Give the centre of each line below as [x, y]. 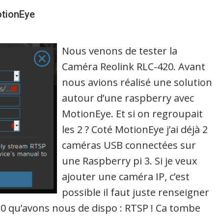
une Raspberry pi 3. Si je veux [130, 161]
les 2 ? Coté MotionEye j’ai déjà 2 [135, 129]
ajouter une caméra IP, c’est [126, 176]
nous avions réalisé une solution [137, 82]
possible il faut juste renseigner [136, 192]
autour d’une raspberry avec [128, 98]
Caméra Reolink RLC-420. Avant [134, 66]
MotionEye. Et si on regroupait [133, 113]
